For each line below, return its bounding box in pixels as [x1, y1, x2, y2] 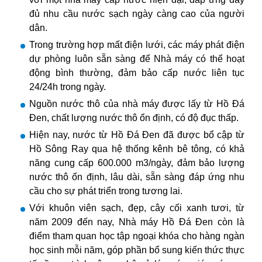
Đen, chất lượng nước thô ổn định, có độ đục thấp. [29, 113, 239, 123]
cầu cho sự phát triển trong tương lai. [29, 186, 182, 196]
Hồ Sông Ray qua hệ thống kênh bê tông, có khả [29, 144, 244, 154]
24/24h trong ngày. [29, 82, 106, 92]
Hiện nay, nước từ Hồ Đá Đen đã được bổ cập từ [29, 130, 244, 140]
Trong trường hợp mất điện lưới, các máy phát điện [29, 40, 244, 50]
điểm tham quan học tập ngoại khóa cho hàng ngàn [29, 231, 244, 242]
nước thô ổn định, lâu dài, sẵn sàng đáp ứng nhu [29, 172, 244, 182]
